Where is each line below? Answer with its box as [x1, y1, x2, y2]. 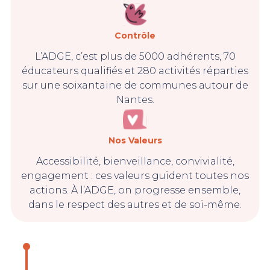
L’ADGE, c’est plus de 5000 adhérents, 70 [34, 51, 236, 62]
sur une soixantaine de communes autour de [22, 80, 248, 91]
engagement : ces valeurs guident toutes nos [21, 170, 249, 181]
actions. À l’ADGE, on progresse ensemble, [30, 184, 240, 196]
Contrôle [115, 30, 155, 41]
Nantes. [116, 94, 154, 105]
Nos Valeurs [108, 135, 162, 146]
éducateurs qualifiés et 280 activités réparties [22, 65, 248, 77]
